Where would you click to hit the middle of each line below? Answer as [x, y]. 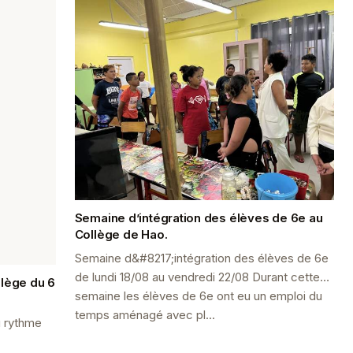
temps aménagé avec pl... [145, 314]
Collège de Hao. [121, 234]
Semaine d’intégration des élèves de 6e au [199, 217]
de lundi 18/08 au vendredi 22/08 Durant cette [197, 277]
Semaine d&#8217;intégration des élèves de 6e [201, 258]
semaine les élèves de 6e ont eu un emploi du [198, 295]
